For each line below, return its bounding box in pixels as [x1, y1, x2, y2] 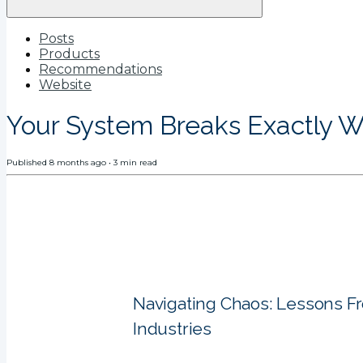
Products [39, 46, 100, 62]
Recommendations [39, 62, 162, 78]
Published [6, 157, 49, 169]
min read [117, 157, 157, 169]
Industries [133, 318, 212, 340]
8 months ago [49, 157, 106, 169]
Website [39, 77, 92, 93]
